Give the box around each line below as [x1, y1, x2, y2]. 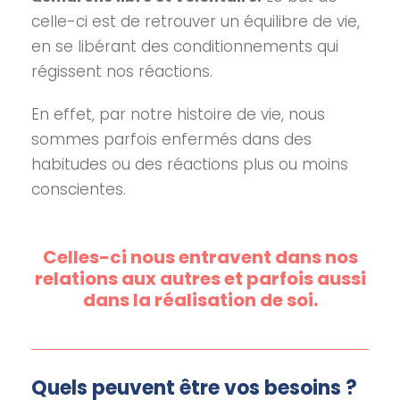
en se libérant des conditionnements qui [31, 36, 338, 57]
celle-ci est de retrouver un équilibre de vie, [31, 11, 360, 32]
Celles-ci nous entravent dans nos [42, 245, 358, 270]
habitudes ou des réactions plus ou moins [31, 154, 348, 175]
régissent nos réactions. [31, 61, 212, 82]
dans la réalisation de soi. [82, 287, 318, 312]
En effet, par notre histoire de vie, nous [31, 104, 325, 125]
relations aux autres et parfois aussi [34, 266, 366, 291]
